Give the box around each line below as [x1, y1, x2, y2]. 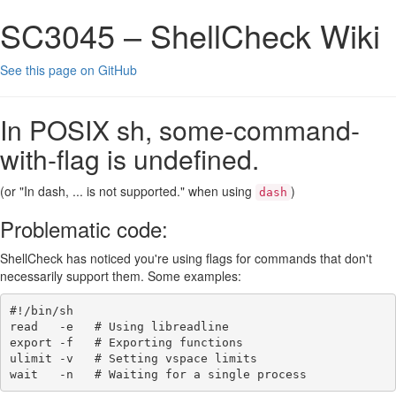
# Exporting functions [94, 335, 243, 349]
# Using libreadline [94, 319, 229, 333]
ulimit [9, 351, 52, 365]
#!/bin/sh [9, 303, 73, 317]
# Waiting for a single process [94, 367, 307, 381]
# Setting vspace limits [94, 351, 257, 365]
